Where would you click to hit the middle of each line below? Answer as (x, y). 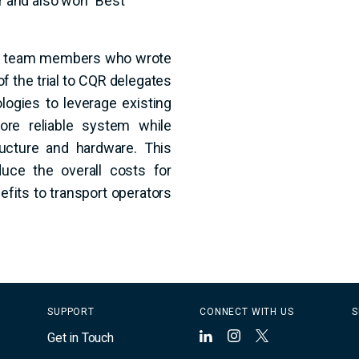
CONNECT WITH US (247, 312)
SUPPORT (71, 312)
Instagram (260, 341)
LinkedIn (228, 341)
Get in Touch (81, 337)
